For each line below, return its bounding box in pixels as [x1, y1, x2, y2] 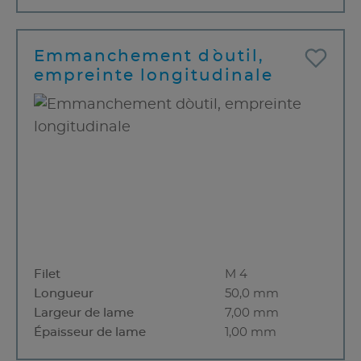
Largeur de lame [34, 307, 134, 320]
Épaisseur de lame [34, 326, 146, 339]
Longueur [34, 288, 93, 301]
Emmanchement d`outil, [34, 48, 264, 64]
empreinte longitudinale [34, 67, 273, 84]
